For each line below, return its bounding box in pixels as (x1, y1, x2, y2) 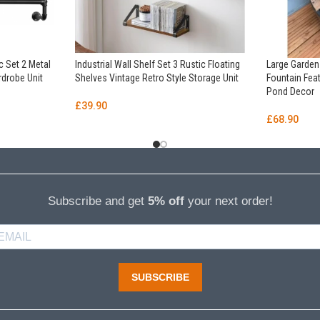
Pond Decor (266, 86, 315, 98)
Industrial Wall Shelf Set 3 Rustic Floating (74, 59, 240, 71)
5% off (147, 194, 184, 209)
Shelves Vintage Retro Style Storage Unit (74, 72, 239, 84)
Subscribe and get (47, 194, 148, 209)
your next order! (184, 194, 273, 209)
